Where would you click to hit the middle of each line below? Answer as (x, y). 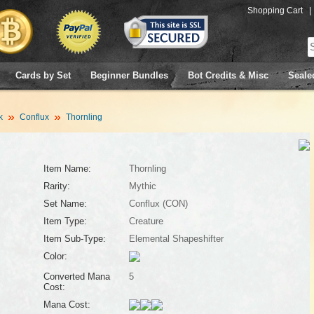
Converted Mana (76, 277)
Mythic (142, 186)
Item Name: (67, 169)
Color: (55, 256)
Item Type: (65, 221)
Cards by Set (43, 75)
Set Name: (65, 204)
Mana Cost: (67, 305)
